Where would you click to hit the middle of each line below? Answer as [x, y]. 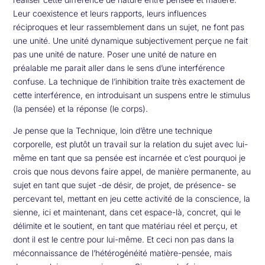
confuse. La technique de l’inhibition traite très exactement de [129, 81]
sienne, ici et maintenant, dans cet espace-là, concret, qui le [127, 212]
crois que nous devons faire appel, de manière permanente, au [132, 171]
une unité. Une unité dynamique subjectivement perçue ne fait [131, 40]
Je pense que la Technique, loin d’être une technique [113, 130]
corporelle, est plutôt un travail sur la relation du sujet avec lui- [131, 144]
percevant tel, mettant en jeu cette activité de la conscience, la [132, 198]
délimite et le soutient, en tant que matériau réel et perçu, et [125, 225]
